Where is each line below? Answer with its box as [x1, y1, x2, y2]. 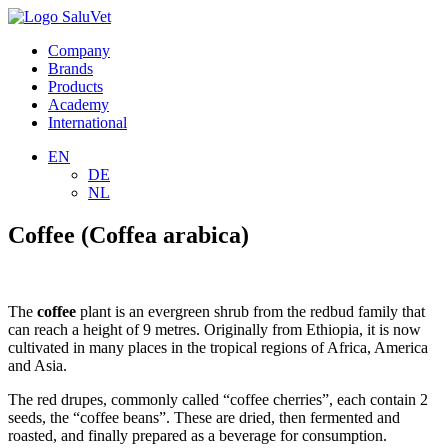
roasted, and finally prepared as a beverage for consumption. [8, 426, 387, 444]
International [48, 114, 127, 131]
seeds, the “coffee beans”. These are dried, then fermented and [8, 408, 400, 426]
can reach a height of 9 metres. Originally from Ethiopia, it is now [8, 320, 421, 338]
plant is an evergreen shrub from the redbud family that [76, 302, 425, 320]
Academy [48, 96, 109, 113]
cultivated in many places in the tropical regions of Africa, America [8, 338, 428, 356]
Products [48, 78, 103, 95]
